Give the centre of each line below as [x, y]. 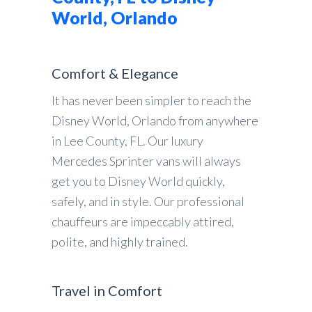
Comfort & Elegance [115, 73]
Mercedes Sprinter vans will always [146, 161]
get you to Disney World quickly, [138, 181]
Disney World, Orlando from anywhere [155, 120]
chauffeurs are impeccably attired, [143, 221]
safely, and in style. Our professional [148, 201]
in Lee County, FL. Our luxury [127, 141]
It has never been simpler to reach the [151, 100]
